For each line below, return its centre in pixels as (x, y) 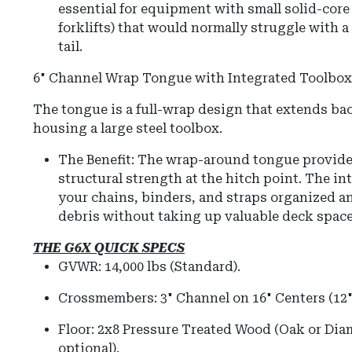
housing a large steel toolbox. (128, 129)
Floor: (76, 330)
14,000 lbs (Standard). (171, 267)
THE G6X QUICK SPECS (109, 248)
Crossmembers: (108, 299)
